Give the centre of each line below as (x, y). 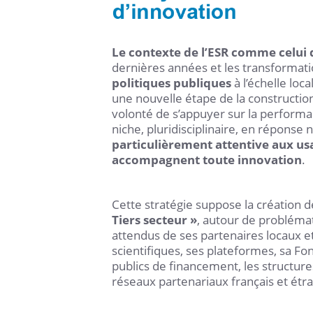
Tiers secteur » (154, 220)
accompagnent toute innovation (207, 160)
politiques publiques (172, 83)
